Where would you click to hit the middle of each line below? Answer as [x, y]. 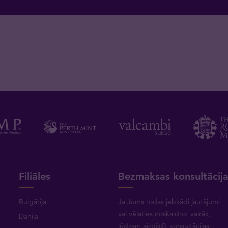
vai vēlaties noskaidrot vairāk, [164, 213]
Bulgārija [33, 201]
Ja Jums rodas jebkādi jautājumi [169, 201]
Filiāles [35, 176]
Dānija [29, 216]
